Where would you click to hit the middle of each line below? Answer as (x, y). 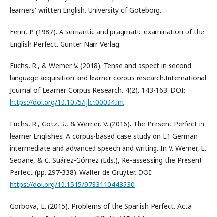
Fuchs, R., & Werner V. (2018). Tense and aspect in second (101, 66)
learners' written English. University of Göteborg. (85, 10)
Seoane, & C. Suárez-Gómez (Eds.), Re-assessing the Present (106, 160)
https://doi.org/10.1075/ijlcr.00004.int (67, 102)
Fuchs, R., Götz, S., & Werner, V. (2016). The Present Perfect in (107, 124)
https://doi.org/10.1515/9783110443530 (72, 185)
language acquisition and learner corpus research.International (108, 78)
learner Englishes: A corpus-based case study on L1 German (104, 136)
